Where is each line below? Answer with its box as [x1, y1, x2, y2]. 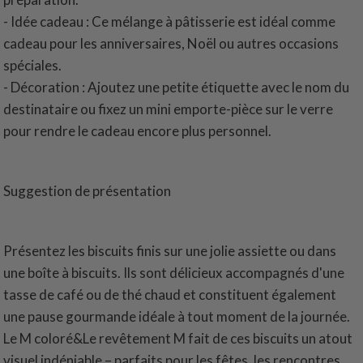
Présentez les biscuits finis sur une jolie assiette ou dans [3, 242, 337, 260]
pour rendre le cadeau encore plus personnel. [3, 122, 272, 140]
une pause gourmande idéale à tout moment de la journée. [3, 308, 351, 326]
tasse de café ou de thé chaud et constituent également [3, 286, 337, 304]
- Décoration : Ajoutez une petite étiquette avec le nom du [3, 79, 350, 96]
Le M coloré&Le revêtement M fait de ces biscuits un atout [3, 330, 353, 348]
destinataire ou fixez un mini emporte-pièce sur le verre [3, 100, 334, 118]
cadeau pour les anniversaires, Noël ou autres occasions [3, 35, 340, 53]
